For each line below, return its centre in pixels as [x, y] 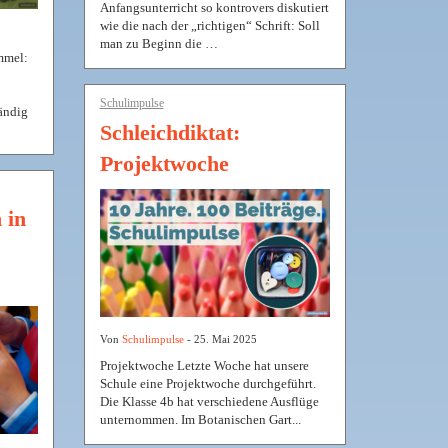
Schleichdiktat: [169, 132]
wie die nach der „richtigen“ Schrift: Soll [209, 25]
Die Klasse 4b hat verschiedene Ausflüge [209, 401]
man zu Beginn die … [158, 43]
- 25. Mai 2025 [220, 338]
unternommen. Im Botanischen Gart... [200, 419]
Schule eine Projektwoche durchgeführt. [207, 383]
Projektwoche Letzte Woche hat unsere [204, 365]
